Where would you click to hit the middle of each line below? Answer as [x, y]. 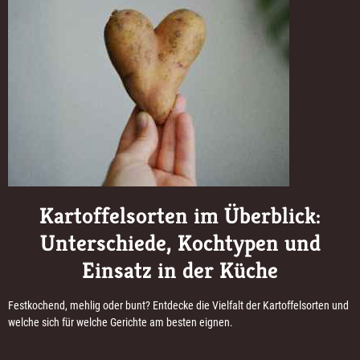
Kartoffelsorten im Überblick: [180, 216]
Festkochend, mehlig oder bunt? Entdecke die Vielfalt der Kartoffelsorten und [178, 306]
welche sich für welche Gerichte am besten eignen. [121, 323]
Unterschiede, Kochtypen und [180, 243]
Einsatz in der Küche [180, 271]
